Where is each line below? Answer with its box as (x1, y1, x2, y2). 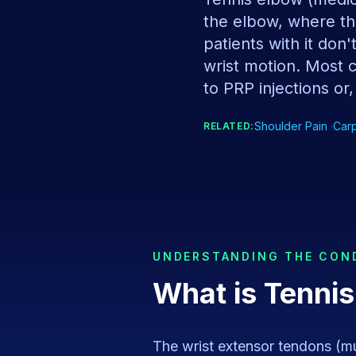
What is (153, 276, 264, 311)
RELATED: (203, 120, 254, 132)
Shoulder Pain (253, 119, 327, 133)
